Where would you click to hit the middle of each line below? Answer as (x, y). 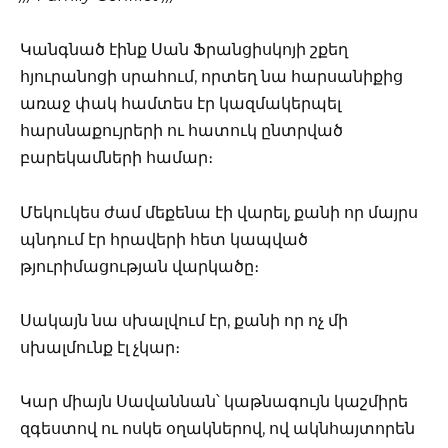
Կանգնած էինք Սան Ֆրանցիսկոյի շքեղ (184, 50)
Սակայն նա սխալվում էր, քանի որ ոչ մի (184, 320)
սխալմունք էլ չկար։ (100, 347)
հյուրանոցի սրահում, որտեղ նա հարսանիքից (211, 77)
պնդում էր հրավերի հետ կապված (164, 239)
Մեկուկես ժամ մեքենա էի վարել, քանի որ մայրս (219, 212)
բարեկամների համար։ (116, 158)
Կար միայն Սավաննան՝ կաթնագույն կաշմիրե (214, 401)
